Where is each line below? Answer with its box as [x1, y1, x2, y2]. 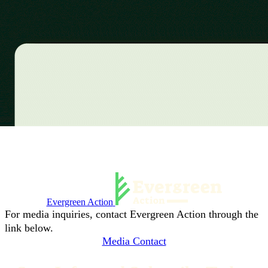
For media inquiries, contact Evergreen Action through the [5, 208, 258, 221]
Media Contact [102, 235, 166, 248]
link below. [5, 222, 53, 234]
